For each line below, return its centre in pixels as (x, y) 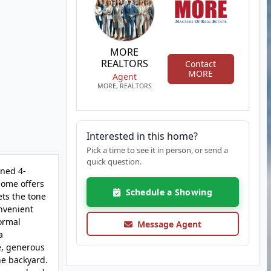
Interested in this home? (142, 136)
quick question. (114, 162)
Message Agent (167, 224)
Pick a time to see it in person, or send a (157, 150)
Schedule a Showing (166, 192)
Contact (201, 64)
